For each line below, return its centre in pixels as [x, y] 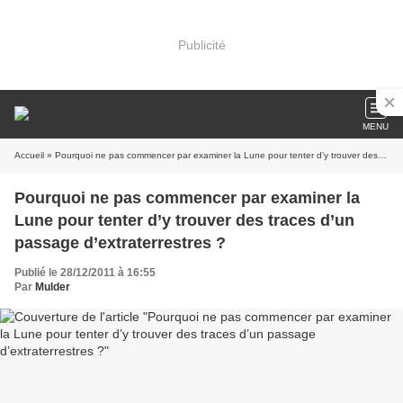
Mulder [53, 287]
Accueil [29, 155]
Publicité [201, 45]
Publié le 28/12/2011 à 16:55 [85, 273]
